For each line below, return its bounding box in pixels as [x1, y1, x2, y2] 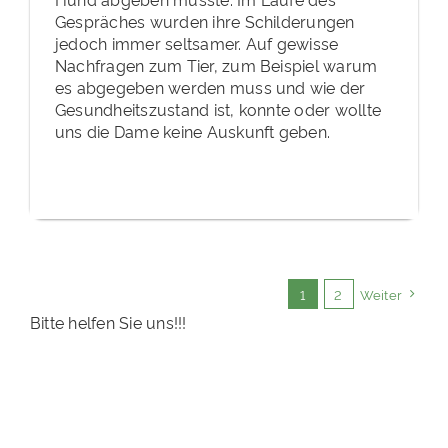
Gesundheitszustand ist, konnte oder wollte [54, 97, 382, 120]
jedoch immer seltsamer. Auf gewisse [54, 31, 339, 54]
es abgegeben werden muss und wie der [54, 75, 366, 98]
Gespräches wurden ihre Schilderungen [54, 9, 355, 32]
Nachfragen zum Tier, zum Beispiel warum [54, 53, 378, 76]
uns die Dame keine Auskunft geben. [54, 119, 331, 142]
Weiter [359, 284, 403, 303]
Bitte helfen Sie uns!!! [29, 310, 187, 333]
